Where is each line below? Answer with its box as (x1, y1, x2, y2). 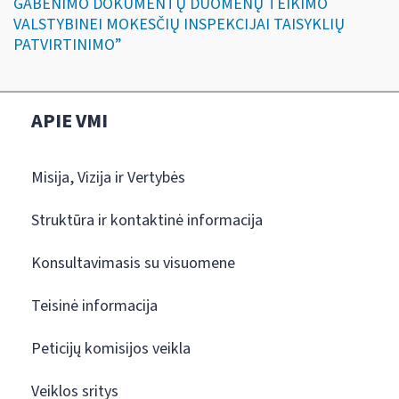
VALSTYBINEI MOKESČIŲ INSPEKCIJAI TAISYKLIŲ (13, 12, 345, 36)
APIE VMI (31, 106, 108, 135)
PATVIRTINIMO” (13, 33, 122, 56)
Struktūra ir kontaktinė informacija (31, 208, 263, 232)
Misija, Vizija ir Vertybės (31, 166, 185, 189)
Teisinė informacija (31, 294, 158, 317)
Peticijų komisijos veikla (31, 337, 191, 360)
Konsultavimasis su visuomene (31, 251, 235, 274)
